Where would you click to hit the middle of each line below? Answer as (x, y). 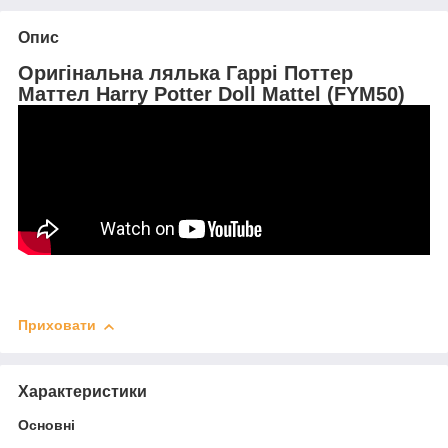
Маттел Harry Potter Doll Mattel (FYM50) (211, 93)
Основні (46, 424)
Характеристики (82, 391)
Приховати (57, 325)
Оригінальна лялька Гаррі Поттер (185, 72)
